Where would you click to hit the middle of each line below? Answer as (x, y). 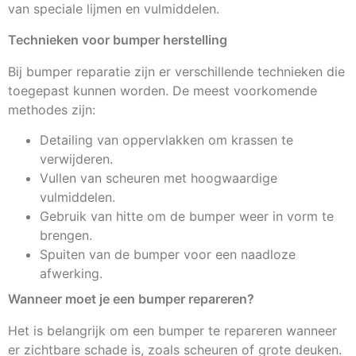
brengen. (66, 235)
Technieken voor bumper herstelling (118, 39)
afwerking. (71, 273)
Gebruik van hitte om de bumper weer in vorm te (187, 216)
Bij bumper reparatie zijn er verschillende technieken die (176, 71)
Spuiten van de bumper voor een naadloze (168, 254)
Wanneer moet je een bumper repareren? (131, 298)
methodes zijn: (52, 109)
